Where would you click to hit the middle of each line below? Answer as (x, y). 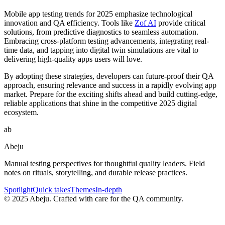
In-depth (109, 190)
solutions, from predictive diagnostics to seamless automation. (101, 32)
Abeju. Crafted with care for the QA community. (106, 199)
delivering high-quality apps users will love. (73, 59)
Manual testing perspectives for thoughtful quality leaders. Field (104, 163)
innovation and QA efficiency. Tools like (69, 23)
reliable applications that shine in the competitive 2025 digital (100, 103)
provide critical (181, 23)
